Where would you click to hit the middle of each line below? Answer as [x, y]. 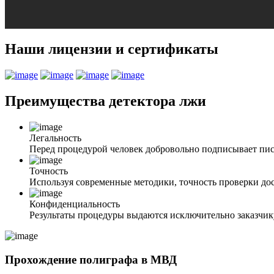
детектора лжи [157, 101]
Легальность [55, 138]
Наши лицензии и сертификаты [112, 49]
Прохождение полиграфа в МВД [91, 259]
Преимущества [57, 101]
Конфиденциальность [75, 204]
